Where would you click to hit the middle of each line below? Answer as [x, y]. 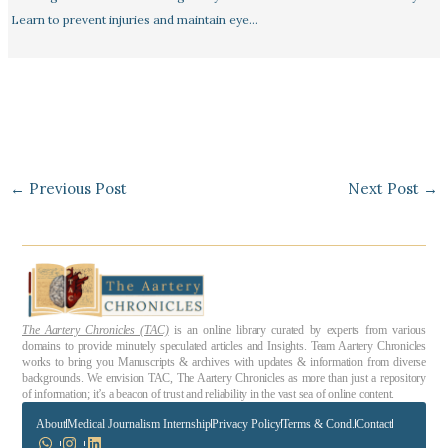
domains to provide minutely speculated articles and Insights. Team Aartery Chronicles [224, 345]
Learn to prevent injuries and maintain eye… [134, 19]
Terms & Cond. [318, 423]
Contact [373, 423]
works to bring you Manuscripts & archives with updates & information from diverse [224, 361]
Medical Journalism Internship [138, 423]
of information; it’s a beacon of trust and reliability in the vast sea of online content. [208, 393]
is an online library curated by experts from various [297, 329]
